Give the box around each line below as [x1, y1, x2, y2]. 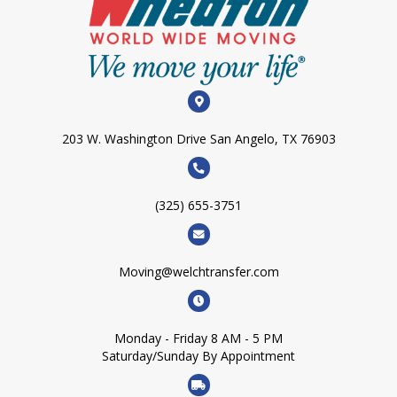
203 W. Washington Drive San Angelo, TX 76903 [61, 129, 336, 147]
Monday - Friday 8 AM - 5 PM [114, 329, 283, 346]
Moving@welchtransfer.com [118, 262, 279, 280]
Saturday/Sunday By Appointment [102, 346, 295, 364]
